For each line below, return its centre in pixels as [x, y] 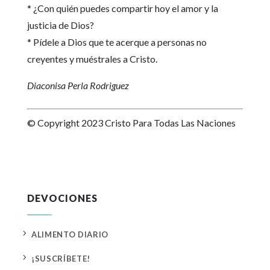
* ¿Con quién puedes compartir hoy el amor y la [122, 8]
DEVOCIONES [62, 198]
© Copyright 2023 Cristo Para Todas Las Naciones [131, 123]
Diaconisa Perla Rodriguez [78, 86]
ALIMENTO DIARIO [70, 235]
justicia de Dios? [60, 25]
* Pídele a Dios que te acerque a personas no [117, 42]
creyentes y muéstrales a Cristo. [92, 59]
